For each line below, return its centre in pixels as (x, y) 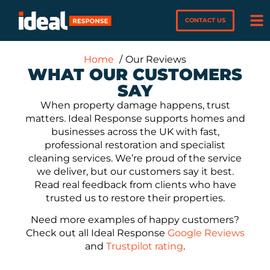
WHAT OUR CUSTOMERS (135, 74)
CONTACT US (206, 20)
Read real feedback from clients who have (135, 185)
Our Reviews (156, 59)
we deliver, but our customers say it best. (135, 171)
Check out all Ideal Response (96, 233)
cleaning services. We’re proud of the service (135, 158)
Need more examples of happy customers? (135, 220)
